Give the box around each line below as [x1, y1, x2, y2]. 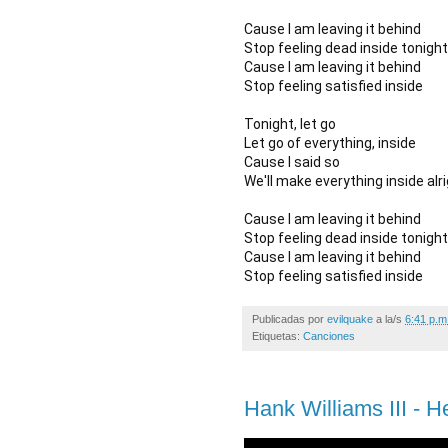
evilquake [327, 312, 373, 325]
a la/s [376, 312, 405, 325]
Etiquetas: [252, 329, 303, 342]
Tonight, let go [244, 115, 336, 132]
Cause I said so [244, 153, 340, 170]
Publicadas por [252, 312, 327, 325]
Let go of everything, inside [244, 134, 416, 151]
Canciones [303, 329, 355, 342]
